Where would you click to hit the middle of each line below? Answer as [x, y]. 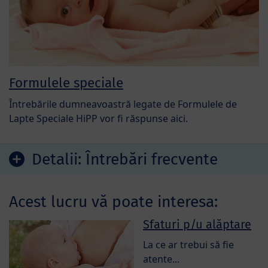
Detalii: [59, 159]
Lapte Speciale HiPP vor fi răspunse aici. [98, 118]
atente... [161, 259]
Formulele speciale [66, 83]
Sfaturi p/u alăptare [197, 224]
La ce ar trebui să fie [188, 244]
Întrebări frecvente [152, 159]
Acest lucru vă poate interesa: [113, 201]
